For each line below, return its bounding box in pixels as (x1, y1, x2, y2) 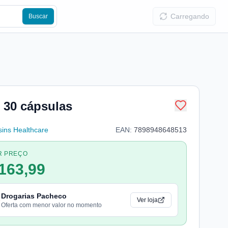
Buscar (28, 13, 48, 20)
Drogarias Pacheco (1, 192, 67, 200)
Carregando (170, 12, 209, 20)
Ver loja (137, 196, 158, 204)
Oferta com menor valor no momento (1, 202, 102, 209)
